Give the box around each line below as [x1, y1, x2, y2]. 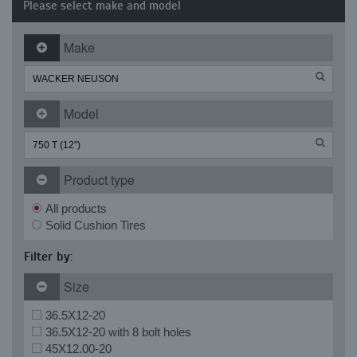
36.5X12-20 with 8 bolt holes [45, 325, 191, 339]
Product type [64, 171, 135, 189]
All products [45, 202, 107, 215]
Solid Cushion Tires [45, 218, 146, 232]
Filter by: [24, 249, 73, 265]
